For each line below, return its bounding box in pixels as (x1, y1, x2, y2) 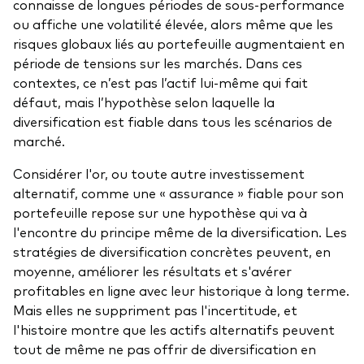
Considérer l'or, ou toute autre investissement (13, 164, 305, 183)
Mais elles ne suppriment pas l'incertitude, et (13, 301, 297, 319)
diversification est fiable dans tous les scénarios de (13, 112, 332, 131)
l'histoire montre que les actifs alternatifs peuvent (13, 320, 335, 339)
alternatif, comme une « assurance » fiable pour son (13, 184, 344, 202)
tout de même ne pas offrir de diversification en (13, 340, 316, 358)
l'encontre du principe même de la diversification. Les (13, 223, 347, 241)
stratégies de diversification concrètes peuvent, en (13, 242, 331, 261)
